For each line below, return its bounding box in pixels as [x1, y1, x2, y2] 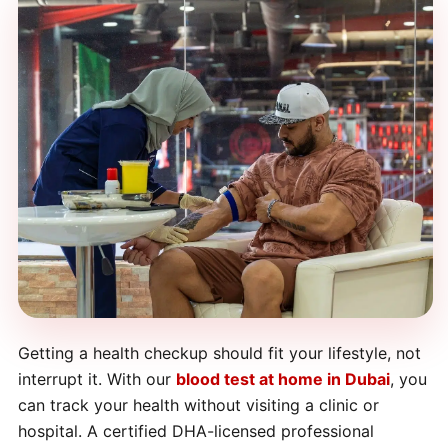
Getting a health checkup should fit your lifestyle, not [18, 343, 421, 363]
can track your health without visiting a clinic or [18, 395, 379, 415]
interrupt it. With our [18, 369, 176, 389]
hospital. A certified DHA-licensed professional [18, 421, 374, 441]
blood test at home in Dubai [176, 369, 390, 389]
